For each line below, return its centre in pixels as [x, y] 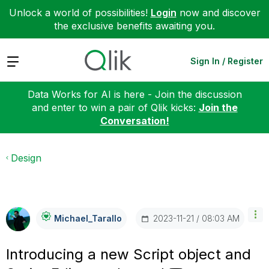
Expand [23, 60]
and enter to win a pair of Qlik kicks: [115, 107]
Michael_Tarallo [88, 218]
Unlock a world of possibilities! [80, 13]
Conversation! [134, 120]
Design [26, 158]
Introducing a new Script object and [128, 254]
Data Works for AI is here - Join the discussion [134, 94]
